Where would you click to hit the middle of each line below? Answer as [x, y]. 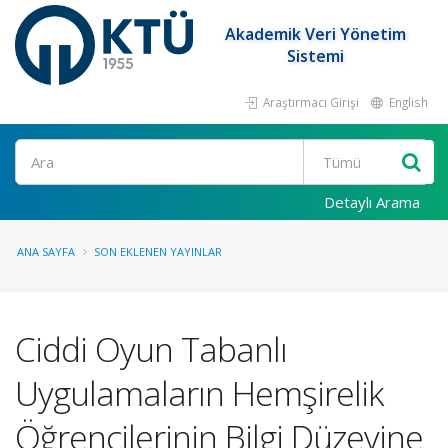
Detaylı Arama [372, 202]
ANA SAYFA [46, 251]
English [407, 102]
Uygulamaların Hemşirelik [199, 393]
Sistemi [316, 56]
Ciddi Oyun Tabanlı [151, 349]
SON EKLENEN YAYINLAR [158, 251]
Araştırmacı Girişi [309, 102]
